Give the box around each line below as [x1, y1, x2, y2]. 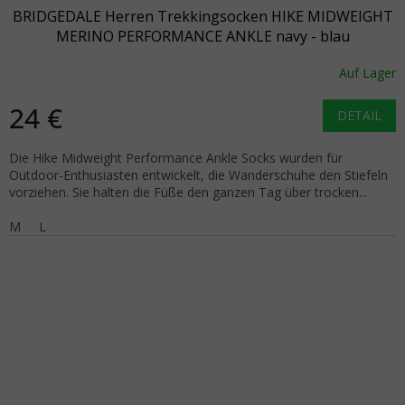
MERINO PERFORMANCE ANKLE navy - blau [55, 25, 350, 46]
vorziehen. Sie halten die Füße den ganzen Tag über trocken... [9, 183, 367, 201]
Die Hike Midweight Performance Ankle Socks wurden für [9, 148, 343, 166]
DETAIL [337, 106, 381, 124]
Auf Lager [339, 64, 396, 82]
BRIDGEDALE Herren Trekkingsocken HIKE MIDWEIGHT [12, 5, 393, 26]
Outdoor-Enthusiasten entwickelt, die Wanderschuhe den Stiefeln [9, 165, 388, 184]
